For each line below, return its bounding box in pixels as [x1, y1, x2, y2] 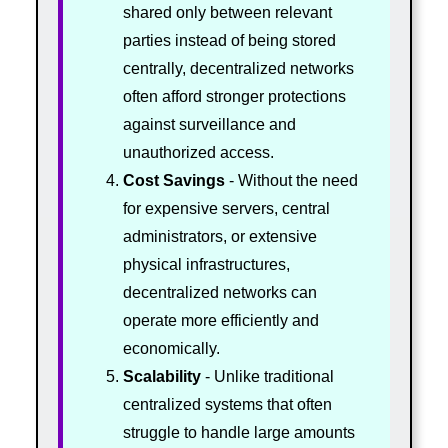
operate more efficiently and [122, 311, 319, 329]
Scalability [122, 367, 201, 385]
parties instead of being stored [122, 31, 336, 49]
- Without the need [224, 171, 358, 189]
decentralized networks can [122, 283, 317, 301]
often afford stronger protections [122, 87, 346, 105]
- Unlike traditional [200, 367, 334, 385]
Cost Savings [122, 171, 225, 189]
